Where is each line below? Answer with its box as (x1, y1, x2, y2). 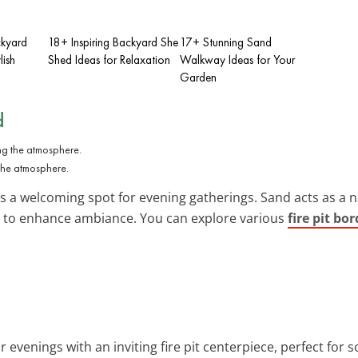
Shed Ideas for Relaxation (48, 51, 170, 68)
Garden (180, 69, 217, 86)
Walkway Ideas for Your (180, 51, 295, 68)
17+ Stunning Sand (180, 34, 272, 50)
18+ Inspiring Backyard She (48, 34, 178, 50)
